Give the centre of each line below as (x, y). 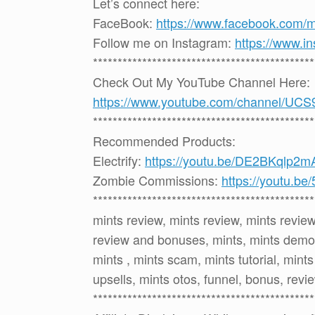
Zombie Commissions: (157, 180)
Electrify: (119, 161)
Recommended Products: (164, 141)
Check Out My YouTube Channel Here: (201, 82)
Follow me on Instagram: (164, 43)
